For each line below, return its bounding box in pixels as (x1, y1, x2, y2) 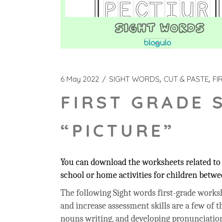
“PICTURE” (60, 119, 174, 141)
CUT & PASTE (164, 74, 209, 84)
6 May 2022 (60, 74, 99, 84)
